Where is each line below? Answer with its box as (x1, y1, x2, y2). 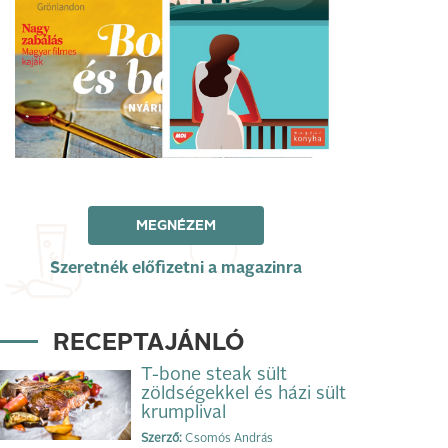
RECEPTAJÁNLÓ (53, 331, 244, 356)
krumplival (141, 403, 226, 422)
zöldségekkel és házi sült (141, 384, 346, 403)
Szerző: (141, 432, 182, 445)
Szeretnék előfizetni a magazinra (50, 260, 302, 277)
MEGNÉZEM (136, 218, 216, 233)
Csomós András (182, 432, 273, 445)
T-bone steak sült (141, 365, 287, 384)
